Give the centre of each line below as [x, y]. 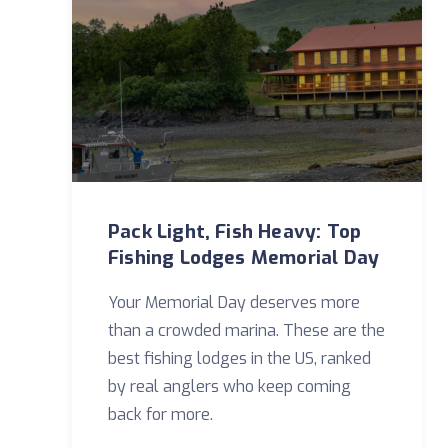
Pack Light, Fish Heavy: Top [235, 231]
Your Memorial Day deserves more [234, 302]
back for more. [160, 414]
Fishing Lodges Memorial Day [244, 257]
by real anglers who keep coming [229, 386]
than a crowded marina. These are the [246, 330]
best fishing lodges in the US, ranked [239, 358]
